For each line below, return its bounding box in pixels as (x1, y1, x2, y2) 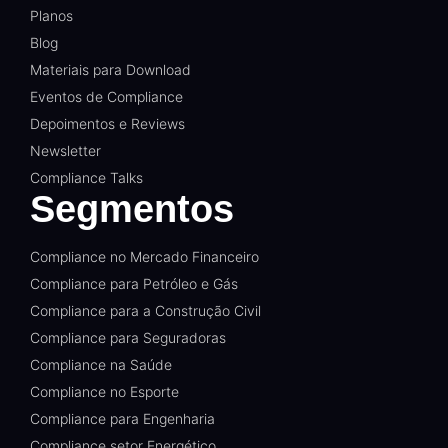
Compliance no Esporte (30, 383, 179, 401)
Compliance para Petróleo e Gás (30, 275, 238, 293)
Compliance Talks (30, 169, 143, 187)
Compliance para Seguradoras (30, 329, 226, 347)
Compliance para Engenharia (30, 410, 215, 428)
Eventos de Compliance (30, 88, 183, 106)
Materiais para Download (30, 61, 191, 79)
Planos (30, 7, 73, 25)
